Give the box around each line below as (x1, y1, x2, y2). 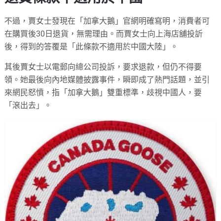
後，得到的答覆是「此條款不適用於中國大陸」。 (4, 41, 179, 51)
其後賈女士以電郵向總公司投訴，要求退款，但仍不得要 (4, 62, 202, 72)
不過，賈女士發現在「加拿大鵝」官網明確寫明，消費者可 (4, 16, 210, 26)
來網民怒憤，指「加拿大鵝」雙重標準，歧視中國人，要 (4, 87, 202, 97)
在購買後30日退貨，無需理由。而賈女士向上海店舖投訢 (4, 29, 203, 38)
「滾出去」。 (4, 100, 52, 110)
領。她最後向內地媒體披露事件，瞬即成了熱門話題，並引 (4, 74, 210, 84)
